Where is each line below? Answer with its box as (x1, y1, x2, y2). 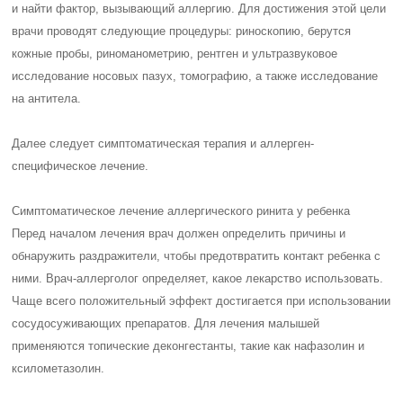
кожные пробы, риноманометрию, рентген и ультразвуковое (12, 47, 338, 60)
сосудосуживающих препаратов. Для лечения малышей (12, 317, 320, 330)
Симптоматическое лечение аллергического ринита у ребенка (12, 204, 351, 218)
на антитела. (12, 92, 82, 105)
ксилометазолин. (12, 362, 105, 375)
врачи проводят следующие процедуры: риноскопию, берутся (12, 24, 352, 38)
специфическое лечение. (12, 159, 149, 173)
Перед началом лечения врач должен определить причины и (12, 227, 346, 240)
